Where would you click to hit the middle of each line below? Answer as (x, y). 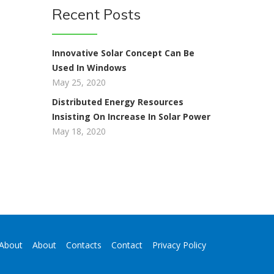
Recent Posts (96, 14)
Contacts (84, 245)
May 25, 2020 (79, 82)
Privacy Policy (179, 245)
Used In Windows (89, 68)
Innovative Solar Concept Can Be (123, 53)
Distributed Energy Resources (117, 102)
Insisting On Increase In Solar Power (131, 117)
